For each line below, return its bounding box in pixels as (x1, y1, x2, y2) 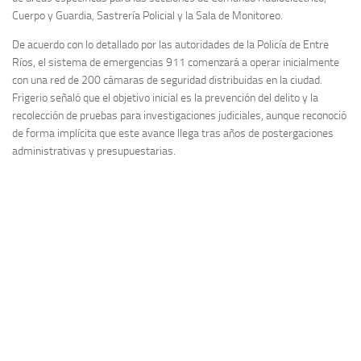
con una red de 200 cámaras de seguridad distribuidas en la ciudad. (12, 73, 322, 88)
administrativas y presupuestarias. (12, 144, 176, 159)
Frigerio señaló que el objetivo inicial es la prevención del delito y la (12, 91, 318, 106)
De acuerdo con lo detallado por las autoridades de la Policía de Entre (12, 38, 329, 52)
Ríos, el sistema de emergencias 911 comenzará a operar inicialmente (12, 56, 339, 70)
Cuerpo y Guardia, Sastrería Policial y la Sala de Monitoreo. (12, 9, 283, 23)
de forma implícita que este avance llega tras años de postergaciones (12, 127, 334, 141)
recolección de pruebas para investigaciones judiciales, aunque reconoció (12, 109, 346, 123)
